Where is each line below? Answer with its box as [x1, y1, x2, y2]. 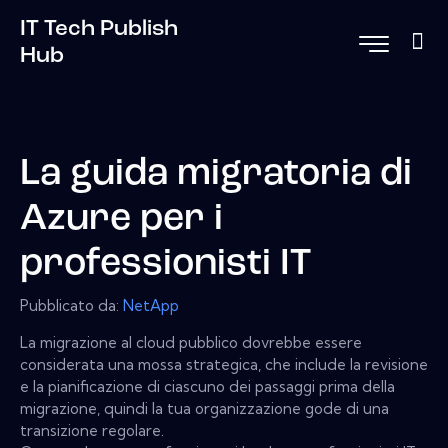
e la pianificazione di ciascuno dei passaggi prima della [20, 376, 395, 396]
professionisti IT [20, 246, 311, 284]
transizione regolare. [20, 420, 164, 440]
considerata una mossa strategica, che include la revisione [20, 354, 428, 374]
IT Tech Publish [20, 17, 178, 41]
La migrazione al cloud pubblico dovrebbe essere [20, 332, 362, 352]
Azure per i [20, 201, 223, 239]
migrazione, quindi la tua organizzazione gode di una [20, 398, 389, 418]
